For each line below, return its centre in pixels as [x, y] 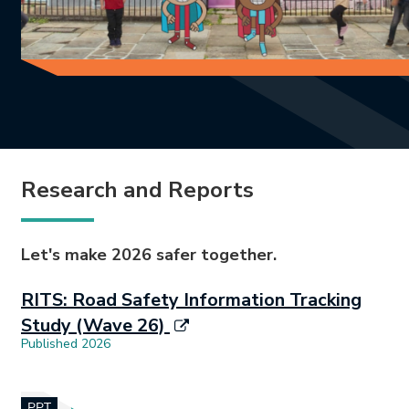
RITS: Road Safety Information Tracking [191, 300]
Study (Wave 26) [95, 326]
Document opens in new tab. [111, 367]
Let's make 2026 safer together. [149, 255]
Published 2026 [66, 344]
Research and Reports [137, 190]
